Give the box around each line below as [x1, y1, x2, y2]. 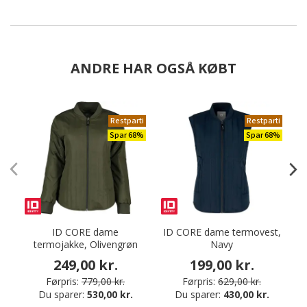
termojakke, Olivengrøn [33, 238, 138, 251]
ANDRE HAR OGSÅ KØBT [71, 59, 236, 77]
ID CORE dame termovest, [162, 225, 281, 238]
